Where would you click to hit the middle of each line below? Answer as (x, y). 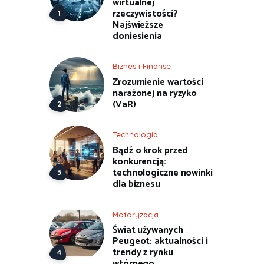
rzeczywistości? (145, 14)
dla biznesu (136, 184)
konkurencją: (139, 162)
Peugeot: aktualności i (160, 242)
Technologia (135, 135)
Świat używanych (148, 230)
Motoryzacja (136, 214)
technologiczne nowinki (163, 173)
